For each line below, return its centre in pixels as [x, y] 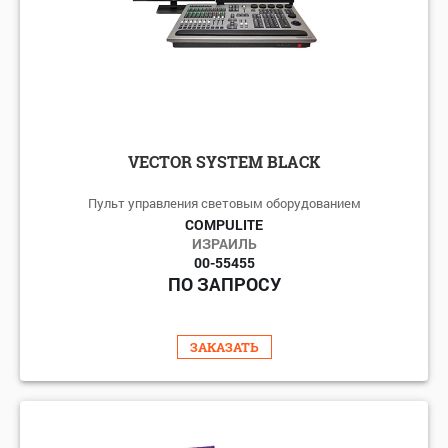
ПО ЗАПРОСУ [224, 283]
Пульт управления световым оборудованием [224, 202]
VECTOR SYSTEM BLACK [224, 161]
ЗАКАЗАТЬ [224, 346]
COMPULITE [224, 224]
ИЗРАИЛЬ [224, 243]
